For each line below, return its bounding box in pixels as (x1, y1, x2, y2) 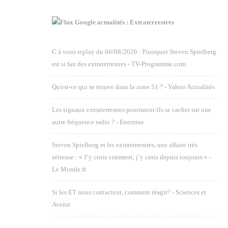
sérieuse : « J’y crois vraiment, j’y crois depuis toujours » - (52, 153, 211, 161)
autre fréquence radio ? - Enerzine (52, 118, 144, 126)
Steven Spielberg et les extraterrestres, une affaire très (52, 141, 197, 149)
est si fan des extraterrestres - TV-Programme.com (52, 60, 186, 68)
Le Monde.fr (52, 165, 86, 173)
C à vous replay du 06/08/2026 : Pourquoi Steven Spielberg (52, 48, 216, 55)
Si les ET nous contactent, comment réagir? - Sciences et (52, 188, 206, 196)
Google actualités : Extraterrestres (75, 18, 174, 26)
